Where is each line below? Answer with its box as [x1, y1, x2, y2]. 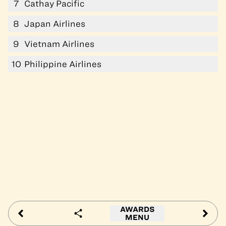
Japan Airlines [24, 19, 85, 28]
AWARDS [120, 205, 155, 213]
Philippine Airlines [24, 59, 101, 69]
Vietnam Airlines [24, 39, 94, 48]
